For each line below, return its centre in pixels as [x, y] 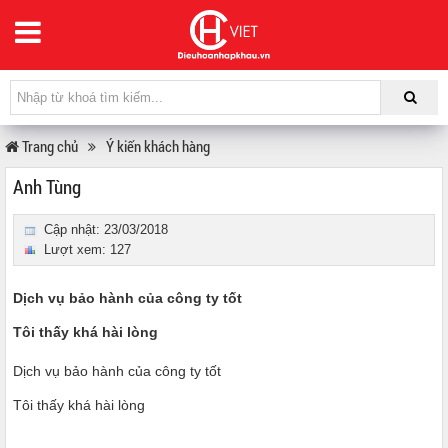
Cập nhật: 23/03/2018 [106, 229]
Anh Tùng [47, 186]
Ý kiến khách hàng [158, 146]
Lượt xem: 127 [87, 249]
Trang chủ [48, 146]
